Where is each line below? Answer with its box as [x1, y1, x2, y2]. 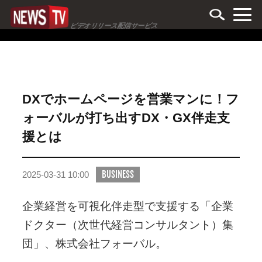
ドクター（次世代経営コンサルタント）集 [22, 219, 233, 231]
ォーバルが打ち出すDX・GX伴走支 [22, 111, 230, 125]
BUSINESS [101, 169, 134, 180]
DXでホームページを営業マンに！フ [22, 92, 239, 106]
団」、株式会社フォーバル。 [22, 237, 167, 250]
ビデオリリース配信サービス [69, 20, 159, 30]
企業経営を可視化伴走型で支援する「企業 [22, 200, 233, 212]
